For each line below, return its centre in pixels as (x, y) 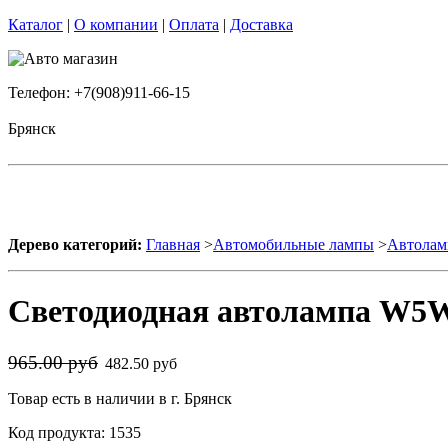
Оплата (194, 24)
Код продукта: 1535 (74, 432)
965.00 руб (53, 362)
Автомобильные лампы (293, 244)
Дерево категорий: (75, 244)
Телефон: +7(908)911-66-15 (99, 92)
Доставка (261, 24)
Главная (173, 244)
